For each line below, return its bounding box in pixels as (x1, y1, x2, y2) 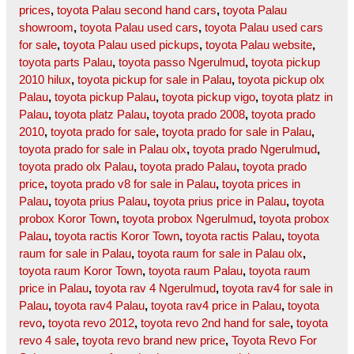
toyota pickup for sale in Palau (77, 73, 232, 87)
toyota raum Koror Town (19, 264, 142, 278)
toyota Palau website (205, 38, 312, 52)
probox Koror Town (19, 212, 116, 226)
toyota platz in (262, 90, 333, 104)
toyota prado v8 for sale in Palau (51, 177, 216, 191)
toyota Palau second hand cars (57, 3, 217, 17)
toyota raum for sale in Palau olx (137, 247, 303, 261)
